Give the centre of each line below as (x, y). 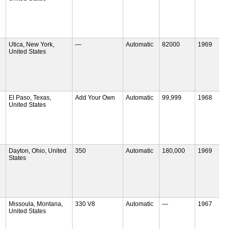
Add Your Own (95, 97)
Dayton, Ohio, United (38, 151)
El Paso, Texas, (30, 97)
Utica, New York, (32, 44)
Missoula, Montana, (36, 204)
